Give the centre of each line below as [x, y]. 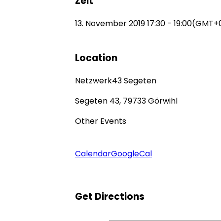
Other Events [101, 121]
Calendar [93, 154]
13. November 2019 [110, 23]
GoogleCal [131, 154]
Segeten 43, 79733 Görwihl [126, 101]
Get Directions [110, 196]
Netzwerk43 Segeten [116, 81]
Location [96, 58]
